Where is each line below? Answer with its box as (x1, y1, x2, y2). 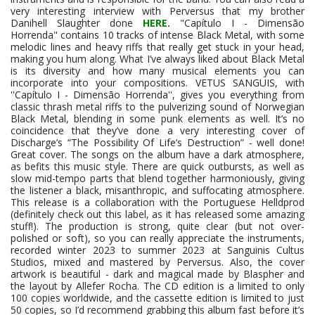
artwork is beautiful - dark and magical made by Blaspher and (11, 267, 304, 281)
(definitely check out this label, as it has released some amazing (11, 207, 304, 221)
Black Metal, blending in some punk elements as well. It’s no (11, 112, 304, 126)
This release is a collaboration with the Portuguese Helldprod (11, 195, 304, 210)
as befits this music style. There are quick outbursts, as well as (11, 160, 304, 174)
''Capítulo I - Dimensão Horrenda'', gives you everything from (11, 88, 304, 102)
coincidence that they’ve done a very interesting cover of (11, 124, 304, 138)
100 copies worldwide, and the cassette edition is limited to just (11, 291, 304, 305)
